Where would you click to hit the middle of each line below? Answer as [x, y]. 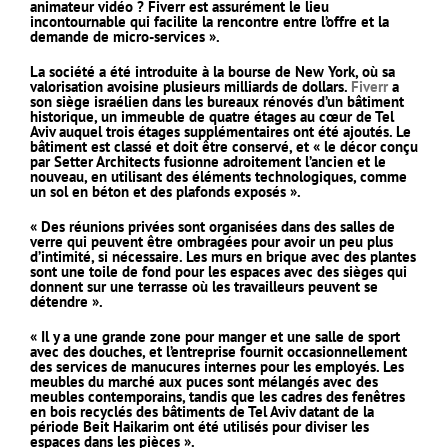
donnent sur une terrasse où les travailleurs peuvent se [204, 286]
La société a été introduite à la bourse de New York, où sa [212, 71]
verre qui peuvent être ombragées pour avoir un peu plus [211, 241]
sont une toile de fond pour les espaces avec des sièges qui [218, 271]
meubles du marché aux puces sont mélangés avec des [204, 381]
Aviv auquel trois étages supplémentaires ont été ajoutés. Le [220, 131]
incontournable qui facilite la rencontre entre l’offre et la [209, 21]
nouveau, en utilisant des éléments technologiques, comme [218, 176]
